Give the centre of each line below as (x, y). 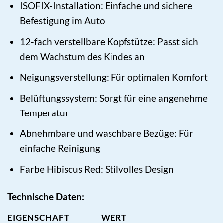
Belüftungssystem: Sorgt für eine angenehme (114, 98)
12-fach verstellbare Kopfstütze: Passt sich (109, 41)
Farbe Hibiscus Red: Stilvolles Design (97, 169)
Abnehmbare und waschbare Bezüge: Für (107, 133)
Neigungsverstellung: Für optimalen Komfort (114, 77)
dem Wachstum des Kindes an (83, 56)
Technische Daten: (46, 197)
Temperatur (45, 112)
